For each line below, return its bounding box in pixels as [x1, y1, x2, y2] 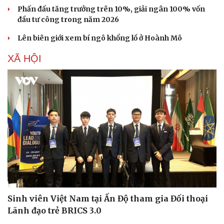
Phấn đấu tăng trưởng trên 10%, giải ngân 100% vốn [17, 4, 205, 14]
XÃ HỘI [7, 53, 41, 64]
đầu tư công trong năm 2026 [17, 15, 119, 24]
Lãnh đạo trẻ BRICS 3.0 [7, 205, 101, 215]
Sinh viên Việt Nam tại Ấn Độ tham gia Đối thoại [7, 193, 208, 203]
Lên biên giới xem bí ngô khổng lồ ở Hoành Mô [17, 33, 182, 43]
